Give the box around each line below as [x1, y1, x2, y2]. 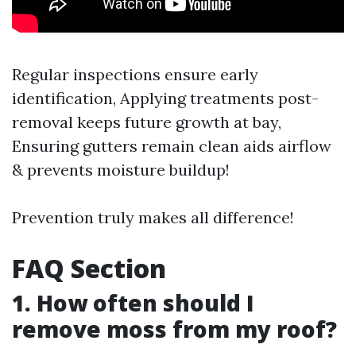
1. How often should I [12, 288, 254, 318]
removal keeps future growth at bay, [12, 112, 281, 132]
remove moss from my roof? [12, 314, 337, 344]
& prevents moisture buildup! [12, 160, 230, 180]
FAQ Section [12, 251, 166, 285]
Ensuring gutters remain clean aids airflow [12, 136, 331, 156]
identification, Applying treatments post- [12, 88, 319, 108]
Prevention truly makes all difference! [12, 207, 294, 227]
